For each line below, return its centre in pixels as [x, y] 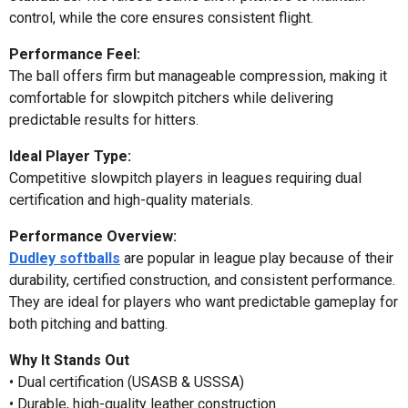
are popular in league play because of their [257, 258]
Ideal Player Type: [70, 156]
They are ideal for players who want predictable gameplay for [204, 301]
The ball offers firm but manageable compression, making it [198, 76]
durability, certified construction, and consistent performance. [202, 280]
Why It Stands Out [69, 360]
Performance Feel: [75, 54]
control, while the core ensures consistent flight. [161, 17]
